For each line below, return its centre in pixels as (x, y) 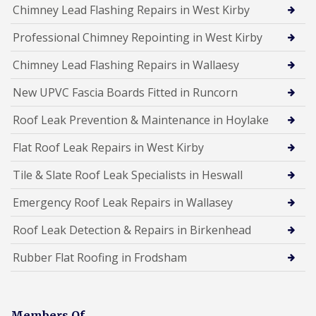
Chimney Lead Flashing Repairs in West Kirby (131, 10)
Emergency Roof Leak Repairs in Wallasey (123, 202)
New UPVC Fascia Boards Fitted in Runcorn (125, 92)
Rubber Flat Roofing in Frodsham (100, 257)
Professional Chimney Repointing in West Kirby (138, 37)
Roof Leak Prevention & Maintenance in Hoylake (141, 120)
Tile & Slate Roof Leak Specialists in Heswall (128, 175)
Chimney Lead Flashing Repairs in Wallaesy (126, 65)
